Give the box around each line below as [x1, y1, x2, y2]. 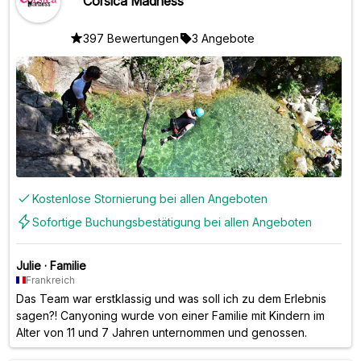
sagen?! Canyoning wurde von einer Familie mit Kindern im [16, 308, 325, 322]
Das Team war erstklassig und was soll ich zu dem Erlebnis [16, 291, 326, 305]
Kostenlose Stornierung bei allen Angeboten [32, 191, 268, 205]
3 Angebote [192, 31, 255, 45]
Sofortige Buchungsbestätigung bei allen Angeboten [32, 214, 312, 229]
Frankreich [26, 273, 75, 286]
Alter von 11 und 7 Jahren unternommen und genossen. [16, 325, 307, 339]
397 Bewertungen [83, 31, 179, 45]
